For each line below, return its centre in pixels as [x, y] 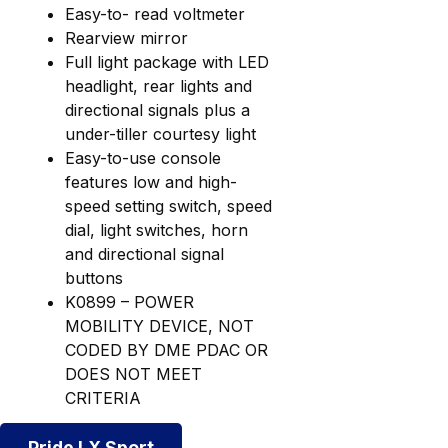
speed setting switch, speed [168, 205]
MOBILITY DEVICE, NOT [159, 325]
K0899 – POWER [129, 301]
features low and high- [151, 181]
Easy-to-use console [143, 157]
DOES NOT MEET [133, 373]
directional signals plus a [157, 109]
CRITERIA [103, 397]
